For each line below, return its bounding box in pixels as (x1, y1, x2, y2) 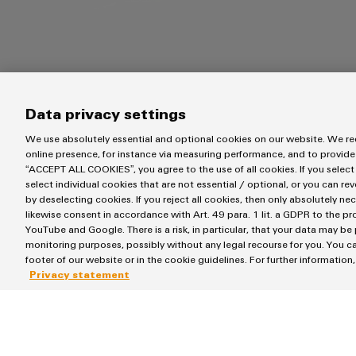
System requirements (31, 199, 293, 246)
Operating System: (18, 280, 140, 296)
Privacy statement (29, 268, 130, 281)
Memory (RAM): (18, 315, 121, 331)
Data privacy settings (25, 104, 186, 122)
